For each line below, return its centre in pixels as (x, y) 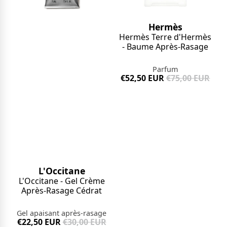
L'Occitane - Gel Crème (62, 181)
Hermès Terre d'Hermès (165, 37)
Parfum (165, 69)
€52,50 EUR (143, 78)
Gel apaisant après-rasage (62, 213)
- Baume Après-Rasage (165, 46)
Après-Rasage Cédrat (62, 190)
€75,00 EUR (188, 78)
